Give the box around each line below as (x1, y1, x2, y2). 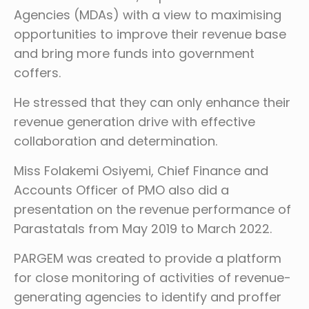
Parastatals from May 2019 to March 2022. (14, 219, 272, 237)
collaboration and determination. (14, 132, 217, 150)
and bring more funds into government (14, 44, 255, 62)
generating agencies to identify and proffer (14, 288, 281, 306)
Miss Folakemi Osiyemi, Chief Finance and (14, 161, 268, 179)
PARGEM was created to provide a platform (14, 249, 281, 267)
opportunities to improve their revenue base (14, 25, 286, 43)
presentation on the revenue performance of (14, 200, 291, 218)
